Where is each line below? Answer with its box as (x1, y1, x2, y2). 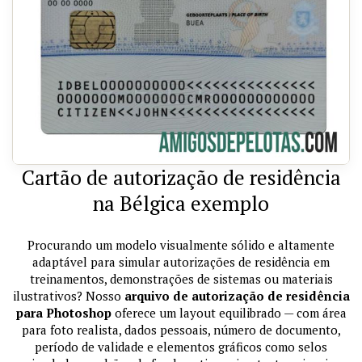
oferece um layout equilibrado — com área (111, 305, 347, 322)
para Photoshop (15, 305, 112, 322)
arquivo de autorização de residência (124, 288, 350, 305)
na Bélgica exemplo (93, 190, 269, 217)
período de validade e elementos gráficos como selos (35, 339, 327, 356)
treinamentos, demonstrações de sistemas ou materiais (29, 271, 333, 288)
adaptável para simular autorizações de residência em (32, 254, 330, 271)
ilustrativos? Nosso (12, 288, 124, 305)
